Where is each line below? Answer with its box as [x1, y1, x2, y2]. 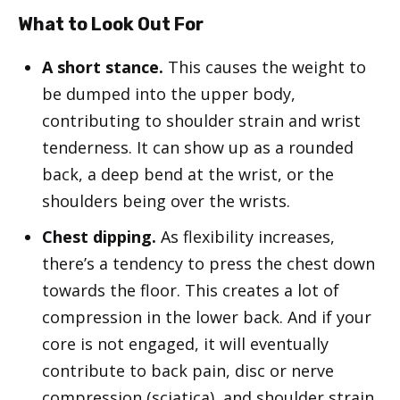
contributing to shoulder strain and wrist [42, 109, 361, 131]
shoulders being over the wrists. [42, 189, 290, 212]
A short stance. [42, 55, 163, 78]
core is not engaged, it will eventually [42, 332, 329, 354]
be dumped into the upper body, [42, 82, 296, 104]
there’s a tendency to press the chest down [42, 252, 375, 274]
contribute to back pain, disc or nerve [42, 359, 334, 381]
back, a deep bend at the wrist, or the [42, 162, 334, 185]
